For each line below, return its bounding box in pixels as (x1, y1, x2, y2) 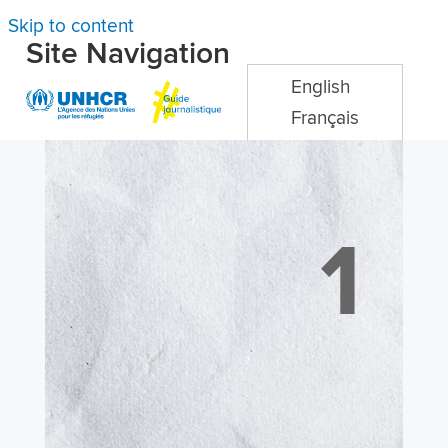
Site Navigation (26, 35, 230, 73)
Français (290, 105, 359, 130)
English (290, 75, 350, 99)
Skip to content (8, 14, 134, 38)
